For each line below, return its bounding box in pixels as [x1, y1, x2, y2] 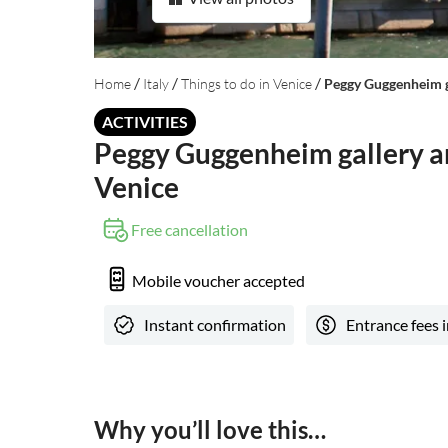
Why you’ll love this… [94, 415, 326, 445]
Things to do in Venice [181, 75, 312, 92]
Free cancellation [131, 220, 248, 240]
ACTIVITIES [102, 112, 188, 132]
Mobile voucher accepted [132, 270, 305, 290]
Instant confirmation [144, 315, 286, 335]
